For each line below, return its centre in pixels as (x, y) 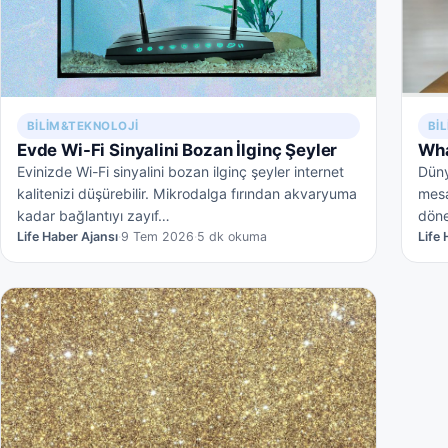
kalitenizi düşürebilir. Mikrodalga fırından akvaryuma (187, 193)
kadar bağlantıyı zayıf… (93, 215)
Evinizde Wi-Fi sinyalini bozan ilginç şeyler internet (180, 171)
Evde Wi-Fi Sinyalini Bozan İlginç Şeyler (177, 149)
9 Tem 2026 (157, 237)
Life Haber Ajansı (67, 237)
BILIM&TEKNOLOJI (82, 125)
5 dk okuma (232, 237)
